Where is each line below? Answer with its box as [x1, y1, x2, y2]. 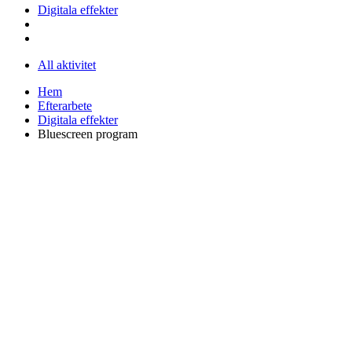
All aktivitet [38, 57, 96, 71]
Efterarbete [38, 98, 92, 112]
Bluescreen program [38, 126, 137, 141]
